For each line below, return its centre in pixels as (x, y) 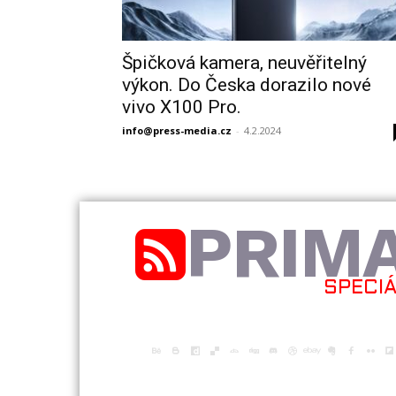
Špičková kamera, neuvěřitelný (244, 63)
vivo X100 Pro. (182, 107)
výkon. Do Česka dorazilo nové (247, 85)
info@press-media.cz (177, 130)
